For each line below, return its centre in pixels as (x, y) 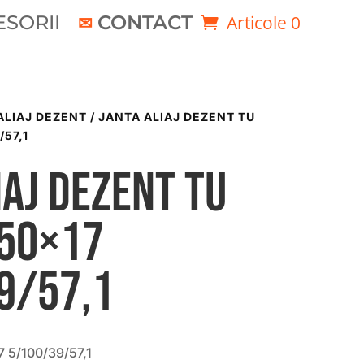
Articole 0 (263, 22)
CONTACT (145, 22)
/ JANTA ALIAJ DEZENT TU (171, 117)
